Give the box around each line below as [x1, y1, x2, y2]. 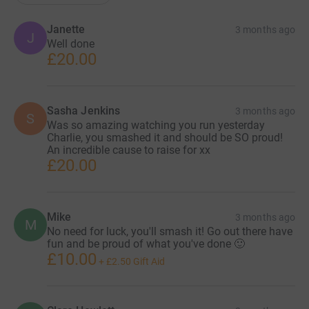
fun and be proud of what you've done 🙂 [47, 237, 245, 250]
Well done [47, 37, 94, 50]
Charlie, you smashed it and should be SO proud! [47, 130, 283, 144]
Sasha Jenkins [47, 103, 121, 117]
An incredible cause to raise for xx [47, 143, 210, 157]
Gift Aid [133, 255, 165, 267]
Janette [47, 22, 86, 36]
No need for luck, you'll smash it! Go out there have [47, 224, 292, 238]
